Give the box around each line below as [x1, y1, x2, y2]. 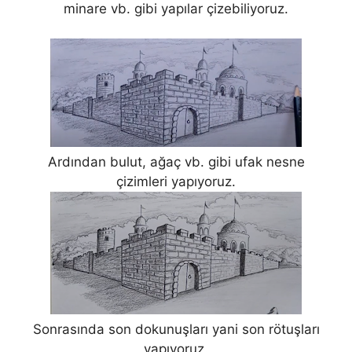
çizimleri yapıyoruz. [116, 174, 236, 189]
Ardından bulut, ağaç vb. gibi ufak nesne [47, 154, 305, 170]
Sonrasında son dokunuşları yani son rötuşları [32, 321, 320, 337]
